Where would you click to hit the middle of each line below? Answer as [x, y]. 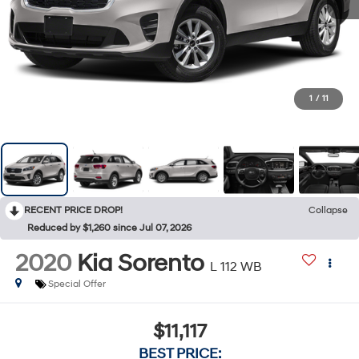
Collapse [328, 211]
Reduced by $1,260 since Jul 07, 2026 [109, 228]
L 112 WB [236, 266]
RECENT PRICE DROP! [73, 211]
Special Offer [77, 284]
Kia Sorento [140, 263]
